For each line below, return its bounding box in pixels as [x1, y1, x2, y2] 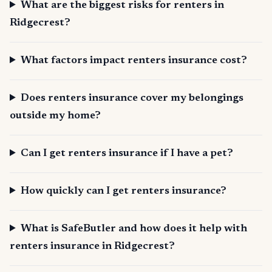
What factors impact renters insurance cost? [21, 55, 248, 67]
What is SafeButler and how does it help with [21, 223, 248, 235]
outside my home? [10, 110, 101, 122]
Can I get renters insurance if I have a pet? [21, 148, 234, 160]
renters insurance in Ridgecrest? [10, 241, 175, 253]
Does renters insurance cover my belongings [21, 93, 244, 104]
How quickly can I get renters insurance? [21, 186, 227, 197]
